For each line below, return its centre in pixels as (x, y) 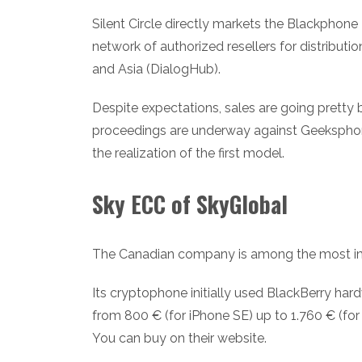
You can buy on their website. (179, 338)
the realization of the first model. (188, 153)
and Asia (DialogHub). (156, 69)
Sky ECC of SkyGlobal (190, 204)
